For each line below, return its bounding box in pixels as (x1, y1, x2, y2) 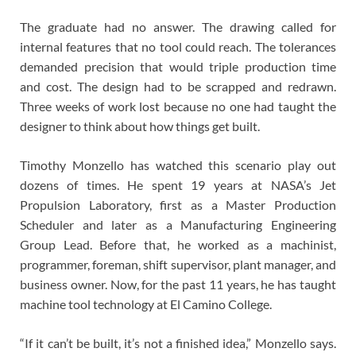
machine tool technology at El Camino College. (20, 296, 272, 312)
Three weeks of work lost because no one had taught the (20, 99, 336, 114)
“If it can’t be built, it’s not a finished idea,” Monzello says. (20, 335, 336, 351)
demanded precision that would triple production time (20, 59, 336, 75)
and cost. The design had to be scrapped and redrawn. (20, 79, 336, 95)
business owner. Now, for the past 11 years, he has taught (20, 277, 336, 292)
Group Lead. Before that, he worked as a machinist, (20, 237, 336, 253)
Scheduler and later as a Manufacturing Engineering (20, 217, 336, 233)
